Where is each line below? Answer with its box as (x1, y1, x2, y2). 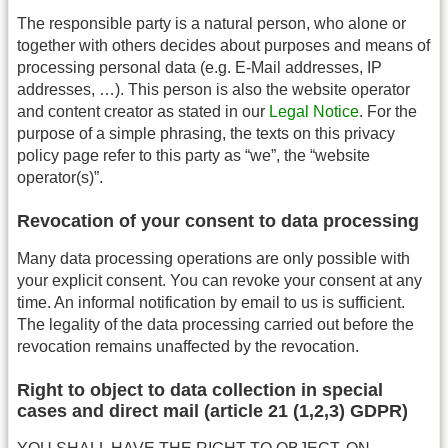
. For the (359, 102, 417, 120)
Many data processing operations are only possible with (17, 250, 410, 268)
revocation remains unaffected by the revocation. (17, 338, 359, 356)
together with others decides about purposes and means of (17, 36, 430, 54)
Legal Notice (269, 102, 359, 120)
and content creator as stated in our (17, 102, 269, 120)
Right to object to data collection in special (17, 380, 383, 401)
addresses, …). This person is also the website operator (17, 80, 410, 98)
